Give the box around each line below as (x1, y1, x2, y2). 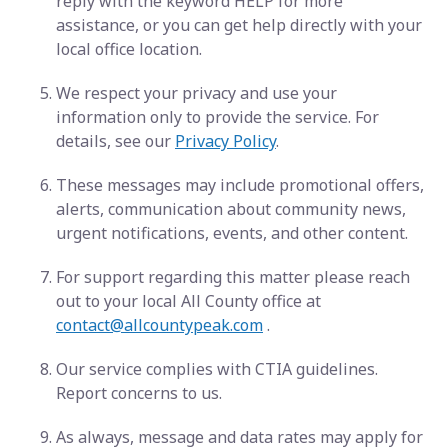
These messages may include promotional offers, (56, 174, 424, 196)
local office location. (56, 38, 202, 60)
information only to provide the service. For (56, 106, 379, 128)
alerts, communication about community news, (56, 198, 406, 220)
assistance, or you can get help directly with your (56, 14, 422, 36)
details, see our (56, 130, 175, 152)
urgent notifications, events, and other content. (56, 222, 408, 244)
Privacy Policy (175, 130, 276, 152)
